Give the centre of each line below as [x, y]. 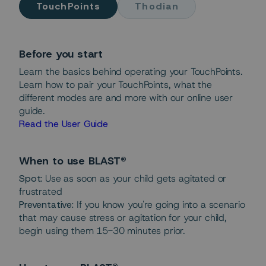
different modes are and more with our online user [126, 98]
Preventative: [48, 205]
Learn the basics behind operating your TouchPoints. [131, 72]
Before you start [61, 54]
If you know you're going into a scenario [161, 205]
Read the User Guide [65, 124]
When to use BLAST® [73, 161]
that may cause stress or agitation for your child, [123, 218]
